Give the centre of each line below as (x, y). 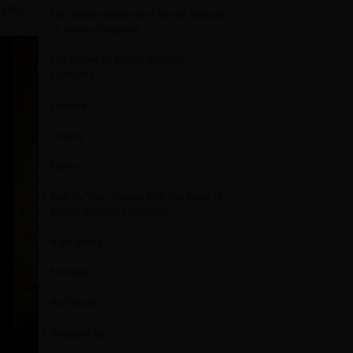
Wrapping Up (80, 333)
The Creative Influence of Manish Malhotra (139, 14)
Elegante (69, 105)
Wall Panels (75, 302)
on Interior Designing (95, 29)
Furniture (70, 272)
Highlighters (76, 242)
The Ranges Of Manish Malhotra (118, 59)
